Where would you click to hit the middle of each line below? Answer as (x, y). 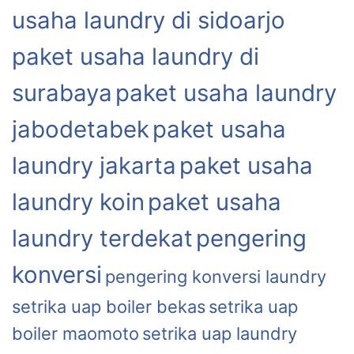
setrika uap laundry (220, 333)
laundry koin (78, 201)
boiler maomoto (75, 333)
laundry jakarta (94, 165)
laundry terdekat (102, 238)
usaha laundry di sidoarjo (149, 20)
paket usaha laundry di (136, 56)
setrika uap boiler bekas (109, 306)
